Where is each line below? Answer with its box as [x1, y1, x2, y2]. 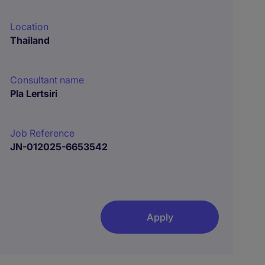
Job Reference [10, 127, 75, 139]
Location [10, 21, 49, 33]
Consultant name [10, 74, 85, 86]
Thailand [10, 34, 50, 46]
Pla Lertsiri [10, 88, 58, 99]
